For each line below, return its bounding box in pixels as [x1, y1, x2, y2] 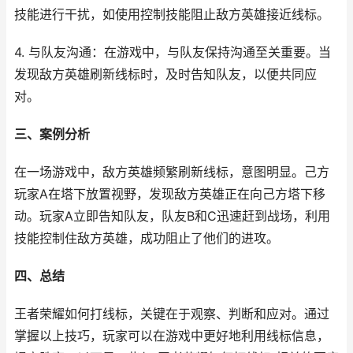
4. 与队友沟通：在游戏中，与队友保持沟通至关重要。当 [14, 45, 331, 60]
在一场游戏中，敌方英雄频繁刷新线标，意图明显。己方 [14, 165, 329, 180]
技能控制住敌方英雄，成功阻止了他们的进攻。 [14, 231, 279, 246]
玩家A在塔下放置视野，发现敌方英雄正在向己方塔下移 [14, 187, 325, 202]
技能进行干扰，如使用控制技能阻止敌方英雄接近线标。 [14, 7, 329, 22]
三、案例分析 [14, 127, 90, 142]
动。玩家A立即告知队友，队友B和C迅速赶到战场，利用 [14, 209, 330, 224]
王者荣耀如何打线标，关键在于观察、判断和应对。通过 [14, 307, 329, 321]
